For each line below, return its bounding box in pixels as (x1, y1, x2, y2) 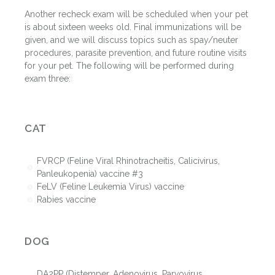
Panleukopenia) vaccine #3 (36, 168, 143, 179)
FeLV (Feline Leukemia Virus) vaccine (36, 181, 184, 192)
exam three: (25, 73, 71, 83)
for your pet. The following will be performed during (25, 60, 234, 71)
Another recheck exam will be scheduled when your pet (25, 9, 248, 19)
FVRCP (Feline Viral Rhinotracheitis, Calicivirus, (36, 155, 220, 166)
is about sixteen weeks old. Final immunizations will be (25, 21, 241, 32)
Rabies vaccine (36, 194, 96, 204)
